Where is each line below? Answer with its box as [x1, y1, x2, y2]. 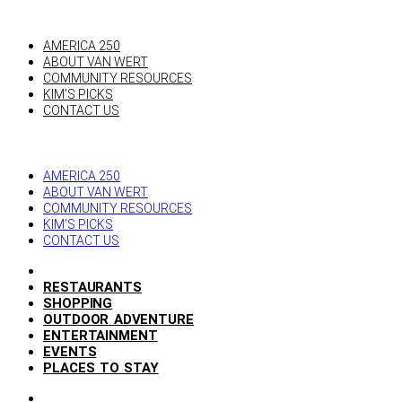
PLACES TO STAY [43, 360, 159, 376]
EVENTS [43, 344, 97, 360]
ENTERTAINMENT [43, 328, 158, 344]
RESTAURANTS [43, 279, 142, 295]
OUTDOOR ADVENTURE [43, 311, 194, 328]
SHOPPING [43, 295, 113, 311]
